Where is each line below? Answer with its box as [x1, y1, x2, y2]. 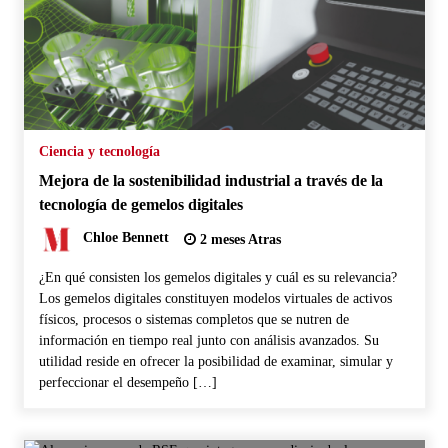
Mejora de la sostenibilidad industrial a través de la [38, 170, 383, 190]
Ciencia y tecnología [38, 143, 160, 159]
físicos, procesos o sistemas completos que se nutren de [38, 311, 349, 327]
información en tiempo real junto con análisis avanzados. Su [38, 332, 379, 348]
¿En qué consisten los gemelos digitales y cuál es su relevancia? [38, 269, 397, 285]
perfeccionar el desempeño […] [38, 374, 217, 390]
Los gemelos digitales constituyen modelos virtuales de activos [38, 290, 392, 306]
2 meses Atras [195, 231, 281, 247]
